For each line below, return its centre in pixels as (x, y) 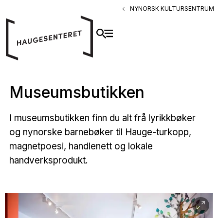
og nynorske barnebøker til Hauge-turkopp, (100, 132)
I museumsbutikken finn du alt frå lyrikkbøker (102, 118)
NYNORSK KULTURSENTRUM (172, 9)
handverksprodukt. (48, 160)
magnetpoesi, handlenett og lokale (81, 146)
